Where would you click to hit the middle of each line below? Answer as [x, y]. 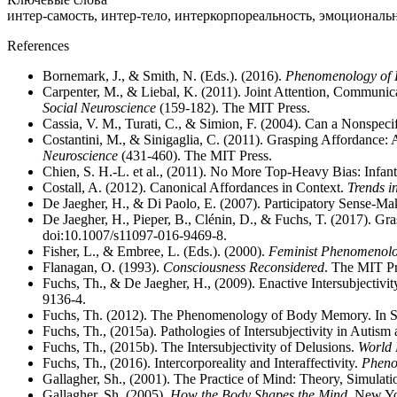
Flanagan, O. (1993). [103, 267]
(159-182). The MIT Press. [233, 108]
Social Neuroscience [99, 108]
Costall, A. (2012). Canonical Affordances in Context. [195, 187]
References [38, 46]
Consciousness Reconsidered [244, 267]
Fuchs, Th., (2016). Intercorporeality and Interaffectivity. [202, 363]
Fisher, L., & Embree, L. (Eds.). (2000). [156, 251]
